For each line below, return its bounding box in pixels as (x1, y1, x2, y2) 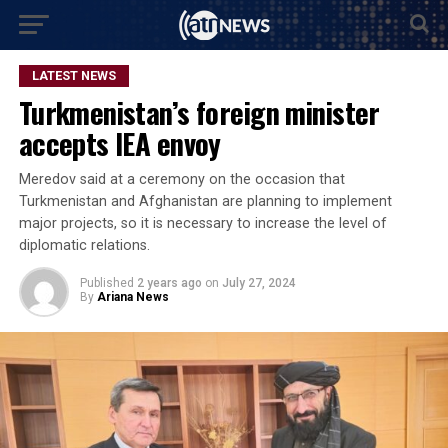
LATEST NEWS (31, 68, 116, 83)
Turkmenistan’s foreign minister (18, 91, 380, 133)
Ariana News (96, 290, 169, 304)
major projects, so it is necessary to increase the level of (18, 215, 387, 232)
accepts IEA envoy (18, 122, 221, 164)
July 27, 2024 (221, 276, 296, 290)
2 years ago (136, 276, 205, 290)
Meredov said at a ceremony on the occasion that (18, 171, 345, 188)
